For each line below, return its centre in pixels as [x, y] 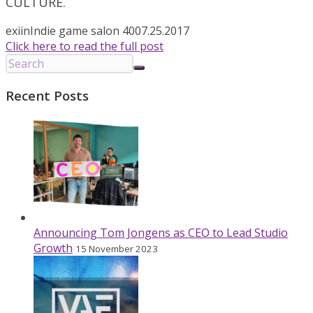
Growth [53, 248]
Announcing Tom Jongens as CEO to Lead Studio [161, 233]
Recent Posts [47, 95]
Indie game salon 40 [82, 30]
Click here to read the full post [85, 46]
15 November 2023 [117, 249]
